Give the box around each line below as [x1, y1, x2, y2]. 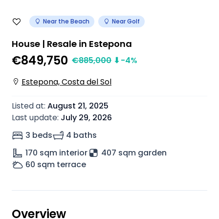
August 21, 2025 [47, 100, 109, 111]
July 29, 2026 [61, 112, 112, 123]
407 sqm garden [101, 147, 167, 158]
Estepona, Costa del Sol [22, 76, 111, 88]
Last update [12, 112, 57, 123]
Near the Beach [43, 17, 89, 25]
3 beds [25, 130, 52, 141]
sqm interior [40, 147, 88, 158]
